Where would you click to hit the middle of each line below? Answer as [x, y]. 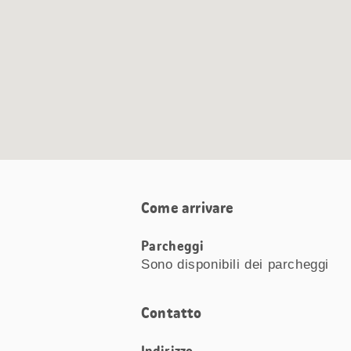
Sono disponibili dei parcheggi [235, 265]
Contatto [172, 313]
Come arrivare [188, 208]
